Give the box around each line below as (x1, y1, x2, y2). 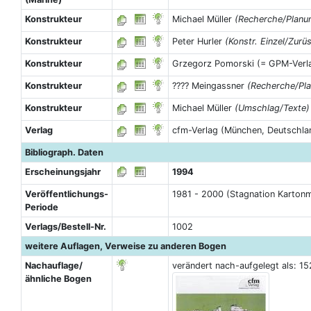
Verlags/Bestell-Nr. (24, 221, 106, 232)
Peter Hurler (171, 36, 225, 47)
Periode (24, 202, 58, 212)
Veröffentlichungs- (24, 189, 108, 199)
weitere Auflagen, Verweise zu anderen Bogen (24, 241, 226, 251)
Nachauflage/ (24, 260, 83, 271)
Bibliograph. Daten (24, 147, 103, 158)
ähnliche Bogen (24, 274, 92, 284)
